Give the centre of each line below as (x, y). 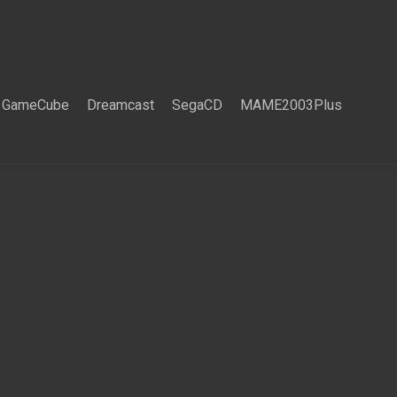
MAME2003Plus (291, 105)
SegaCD (197, 105)
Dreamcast (121, 105)
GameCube (35, 105)
